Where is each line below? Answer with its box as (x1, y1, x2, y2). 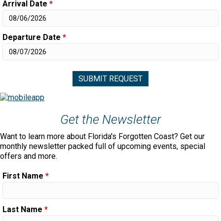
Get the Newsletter (60, 111, 161, 127)
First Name (2, 171, 45, 181)
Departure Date (2, 32, 63, 42)
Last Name (2, 204, 44, 214)
